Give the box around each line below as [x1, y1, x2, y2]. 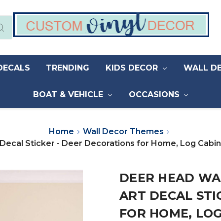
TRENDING [46, 63, 90, 73]
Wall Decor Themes [82, 127, 164, 137]
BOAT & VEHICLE [33, 90, 106, 100]
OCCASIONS [128, 90, 182, 100]
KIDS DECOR [106, 63, 161, 73]
